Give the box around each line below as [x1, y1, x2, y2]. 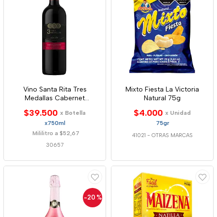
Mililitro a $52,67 [32, 130, 79, 137]
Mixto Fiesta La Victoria [125, 85, 199, 93]
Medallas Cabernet [25, 94, 85, 102]
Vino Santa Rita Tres [23, 85, 87, 93]
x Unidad [165, 109, 191, 116]
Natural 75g [144, 94, 181, 102]
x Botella [60, 109, 86, 116]
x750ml [44, 120, 65, 126]
